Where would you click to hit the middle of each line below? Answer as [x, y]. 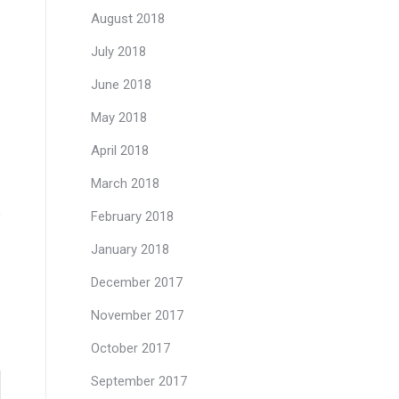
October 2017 [130, 348]
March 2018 [125, 183]
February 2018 [132, 216]
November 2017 [137, 315]
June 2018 [121, 85]
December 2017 [137, 282]
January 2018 [130, 249]
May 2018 [119, 118]
